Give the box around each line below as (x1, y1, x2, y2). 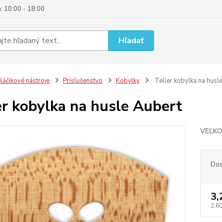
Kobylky (115, 76, 140, 85)
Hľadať (118, 35, 144, 46)
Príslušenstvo (62, 76, 103, 85)
